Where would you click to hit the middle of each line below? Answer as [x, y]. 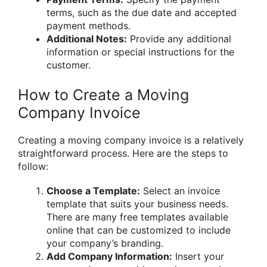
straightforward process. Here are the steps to [123, 153]
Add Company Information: [109, 257]
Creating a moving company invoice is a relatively [131, 140]
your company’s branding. [105, 243]
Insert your [198, 257]
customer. [69, 65]
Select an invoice [180, 191]
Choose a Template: [93, 191]
